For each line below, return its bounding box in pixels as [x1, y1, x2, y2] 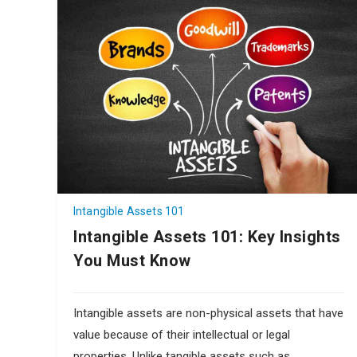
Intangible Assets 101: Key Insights [73, 226, 341, 246]
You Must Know [73, 250, 191, 270]
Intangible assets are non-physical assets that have [73, 305, 343, 320]
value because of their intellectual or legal [73, 327, 290, 342]
